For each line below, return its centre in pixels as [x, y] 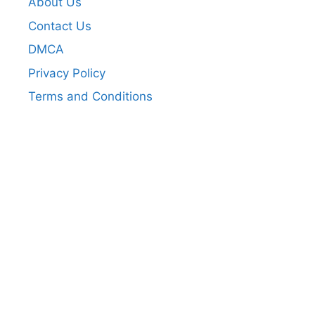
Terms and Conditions [90, 97]
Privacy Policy [67, 73]
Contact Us [60, 26]
